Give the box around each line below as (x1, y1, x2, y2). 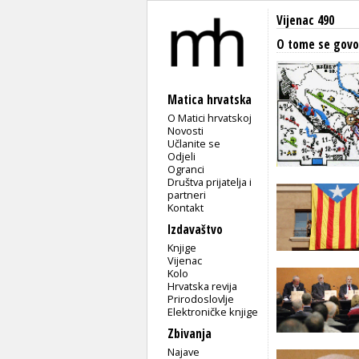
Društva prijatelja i (167, 174, 252, 189)
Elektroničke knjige (167, 304, 259, 319)
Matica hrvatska (167, 91, 252, 108)
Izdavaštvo (167, 220, 223, 238)
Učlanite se (167, 135, 221, 151)
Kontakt (167, 200, 204, 215)
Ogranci (167, 161, 205, 176)
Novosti (167, 123, 204, 138)
